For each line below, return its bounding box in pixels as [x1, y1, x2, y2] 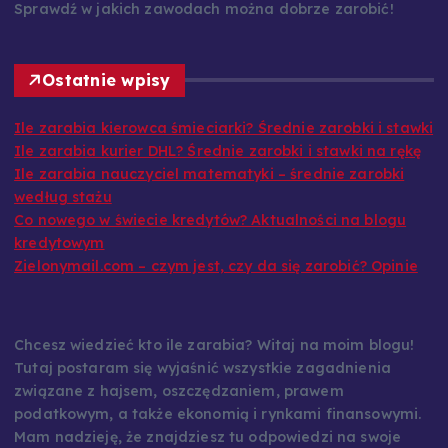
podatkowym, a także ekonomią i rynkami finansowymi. [14, 424, 422, 443]
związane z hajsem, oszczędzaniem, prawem [14, 401, 344, 420]
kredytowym [14, 253, 105, 272]
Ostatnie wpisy [42, 89, 171, 110]
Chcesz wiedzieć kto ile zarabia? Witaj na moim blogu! [14, 355, 415, 374]
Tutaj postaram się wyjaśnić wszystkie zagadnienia [14, 378, 391, 397]
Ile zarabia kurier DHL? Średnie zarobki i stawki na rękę [14, 161, 421, 180]
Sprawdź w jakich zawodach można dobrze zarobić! [14, 20, 394, 39]
